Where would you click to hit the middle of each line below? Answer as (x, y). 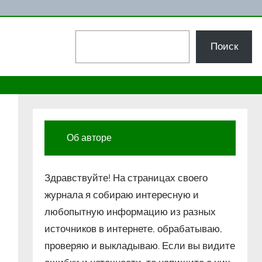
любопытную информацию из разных (130, 212)
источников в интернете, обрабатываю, (134, 229)
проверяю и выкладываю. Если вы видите (140, 246)
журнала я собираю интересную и (122, 195)
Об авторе (89, 138)
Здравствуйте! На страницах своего (126, 178)
